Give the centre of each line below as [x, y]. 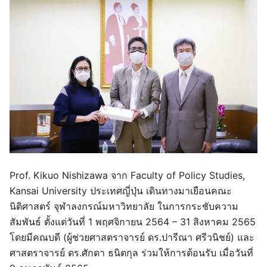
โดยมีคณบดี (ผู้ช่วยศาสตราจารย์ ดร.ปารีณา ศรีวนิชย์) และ [132, 237]
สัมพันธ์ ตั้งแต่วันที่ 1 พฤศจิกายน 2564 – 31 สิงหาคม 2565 [133, 221]
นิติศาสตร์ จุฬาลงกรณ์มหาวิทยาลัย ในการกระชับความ [124, 206]
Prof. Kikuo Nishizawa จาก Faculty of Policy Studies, [127, 175]
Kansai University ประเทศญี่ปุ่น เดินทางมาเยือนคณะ [121, 190]
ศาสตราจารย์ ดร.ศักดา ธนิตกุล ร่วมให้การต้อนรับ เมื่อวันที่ [131, 252]
